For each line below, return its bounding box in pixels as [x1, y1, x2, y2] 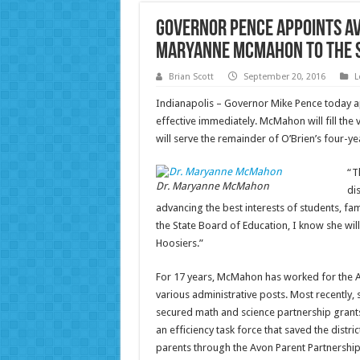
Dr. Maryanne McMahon [155, 179, 269, 192]
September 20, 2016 [243, 72, 325, 83]
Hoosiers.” [155, 237, 203, 250]
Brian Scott [168, 72, 214, 83]
